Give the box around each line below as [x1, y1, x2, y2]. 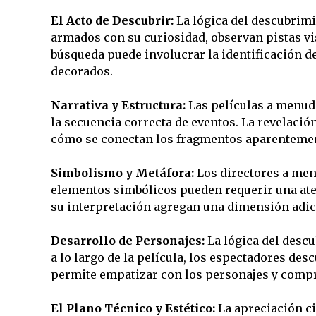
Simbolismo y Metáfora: [50, 166, 194, 180]
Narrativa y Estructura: [50, 98, 186, 112]
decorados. [50, 64, 113, 78]
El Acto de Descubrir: [50, 13, 174, 28]
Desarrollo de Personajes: [50, 233, 205, 248]
